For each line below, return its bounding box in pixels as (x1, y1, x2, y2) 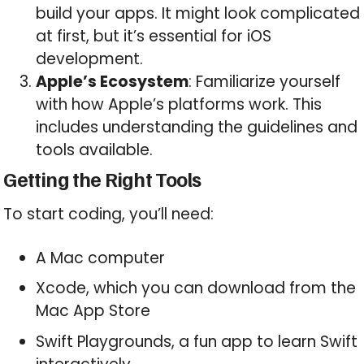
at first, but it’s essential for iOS (36, 24, 272, 47)
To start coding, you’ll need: (3, 202, 214, 225)
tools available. (36, 138, 154, 161)
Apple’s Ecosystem (36, 70, 189, 93)
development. (36, 47, 144, 70)
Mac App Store (36, 300, 151, 323)
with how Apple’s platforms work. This (36, 93, 323, 115)
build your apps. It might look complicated (36, 2, 361, 24)
